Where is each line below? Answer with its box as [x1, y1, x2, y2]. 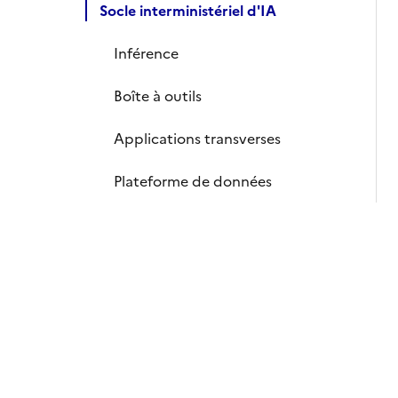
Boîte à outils [114, 85, 202, 107]
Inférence [114, 43, 179, 64]
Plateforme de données [114, 171, 272, 192]
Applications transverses [114, 128, 281, 149]
